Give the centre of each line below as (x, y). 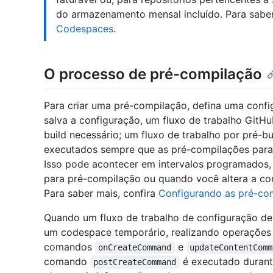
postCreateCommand (135, 262)
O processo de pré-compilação (153, 74)
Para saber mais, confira (101, 193)
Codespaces (85, 28)
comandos (69, 246)
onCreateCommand (135, 247)
